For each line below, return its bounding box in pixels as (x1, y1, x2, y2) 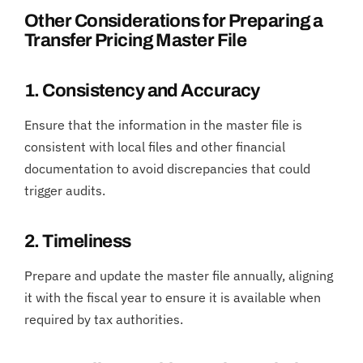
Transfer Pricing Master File (24, 30, 247, 50)
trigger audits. (24, 181, 105, 199)
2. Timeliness (24, 231, 131, 251)
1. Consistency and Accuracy (24, 80, 260, 100)
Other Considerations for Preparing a (24, 11, 323, 31)
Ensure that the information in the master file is (24, 116, 302, 133)
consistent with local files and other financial (24, 138, 285, 155)
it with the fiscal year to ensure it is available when (24, 288, 321, 305)
